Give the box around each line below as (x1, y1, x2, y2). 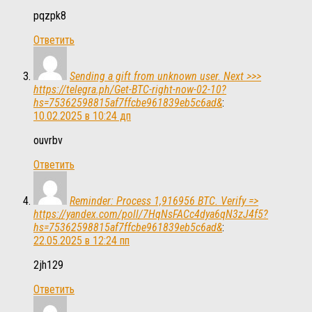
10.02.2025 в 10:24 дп (33, 109, 131, 123)
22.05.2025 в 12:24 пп (33, 234, 130, 248)
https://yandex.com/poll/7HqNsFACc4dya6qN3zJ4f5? (33, 208, 268, 221)
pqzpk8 (33, 9, 66, 23)
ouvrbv (33, 134, 63, 148)
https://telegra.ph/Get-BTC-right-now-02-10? (33, 83, 226, 97)
